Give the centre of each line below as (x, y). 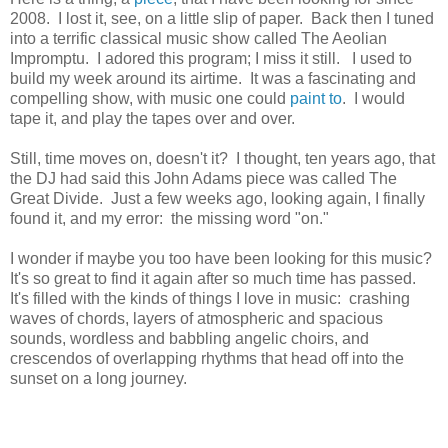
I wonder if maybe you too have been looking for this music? (223, 259)
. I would (373, 99)
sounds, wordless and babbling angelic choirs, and (189, 339)
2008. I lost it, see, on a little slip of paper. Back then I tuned (222, 19)
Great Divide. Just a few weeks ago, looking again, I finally (217, 199)
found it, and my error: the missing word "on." (169, 219)
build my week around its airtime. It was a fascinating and (213, 79)
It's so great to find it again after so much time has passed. (215, 279)
